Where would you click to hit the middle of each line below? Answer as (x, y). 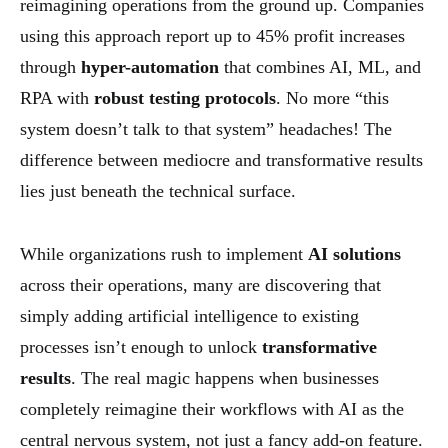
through (50, 66)
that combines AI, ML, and (320, 66)
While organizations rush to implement (164, 253)
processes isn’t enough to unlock (141, 346)
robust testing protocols (185, 97)
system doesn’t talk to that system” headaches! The (206, 128)
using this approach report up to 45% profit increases (212, 35)
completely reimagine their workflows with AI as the (212, 408)
